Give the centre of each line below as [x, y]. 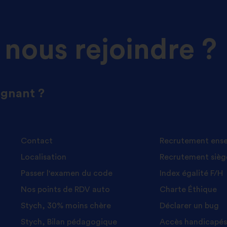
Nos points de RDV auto [66, 189]
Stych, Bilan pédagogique [69, 222]
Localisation [44, 157]
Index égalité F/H [192, 173]
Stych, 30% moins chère [66, 205]
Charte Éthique [188, 189]
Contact [37, 141]
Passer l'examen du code [67, 173]
